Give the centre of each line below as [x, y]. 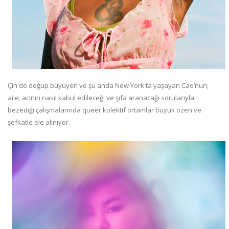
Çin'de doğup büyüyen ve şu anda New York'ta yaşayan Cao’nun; [108, 85]
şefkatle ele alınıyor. [39, 122]
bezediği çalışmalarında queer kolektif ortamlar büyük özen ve [105, 110]
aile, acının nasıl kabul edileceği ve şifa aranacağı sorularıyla [101, 97]
